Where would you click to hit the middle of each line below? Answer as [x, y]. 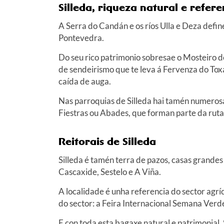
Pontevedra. [81, 37]
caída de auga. [85, 81]
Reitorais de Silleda [107, 141]
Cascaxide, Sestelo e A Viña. [110, 171]
